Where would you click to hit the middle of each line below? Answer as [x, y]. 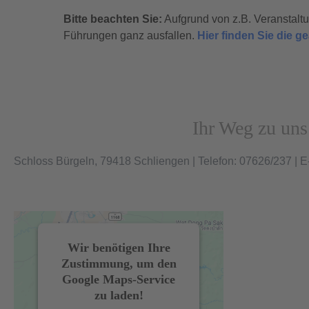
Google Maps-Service [119, 279]
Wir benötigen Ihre [119, 247]
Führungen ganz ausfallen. [130, 36]
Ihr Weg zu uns [250, 128]
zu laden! [119, 295]
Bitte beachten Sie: [113, 19]
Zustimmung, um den [119, 263]
